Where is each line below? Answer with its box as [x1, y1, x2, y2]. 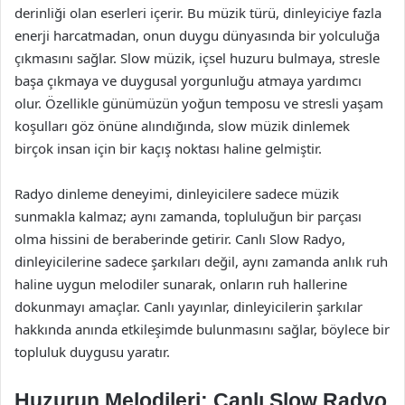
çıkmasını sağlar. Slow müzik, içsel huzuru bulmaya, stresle [14, 49, 380, 67]
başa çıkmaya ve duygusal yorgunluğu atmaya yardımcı [14, 71, 362, 89]
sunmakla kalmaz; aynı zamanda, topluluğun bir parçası [14, 207, 362, 225]
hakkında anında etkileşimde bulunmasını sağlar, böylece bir [14, 320, 390, 338]
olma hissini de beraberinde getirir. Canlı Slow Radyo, [14, 230, 345, 248]
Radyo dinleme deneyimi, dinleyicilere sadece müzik [14, 184, 339, 202]
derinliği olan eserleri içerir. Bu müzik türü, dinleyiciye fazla [14, 4, 381, 22]
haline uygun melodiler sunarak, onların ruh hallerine [14, 275, 347, 293]
